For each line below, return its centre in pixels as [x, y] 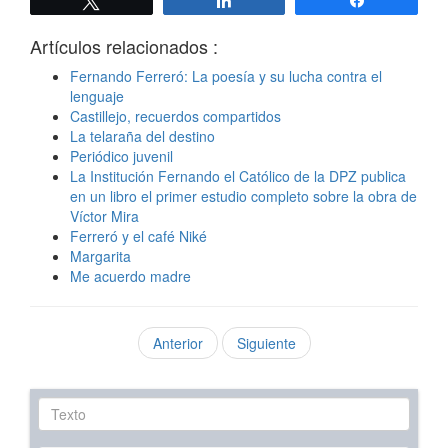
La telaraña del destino [142, 135]
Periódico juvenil [121, 155]
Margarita [100, 255]
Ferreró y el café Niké [138, 235]
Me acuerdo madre [130, 275]
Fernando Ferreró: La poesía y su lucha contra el [226, 75]
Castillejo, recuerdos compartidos [175, 115]
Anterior [177, 342]
